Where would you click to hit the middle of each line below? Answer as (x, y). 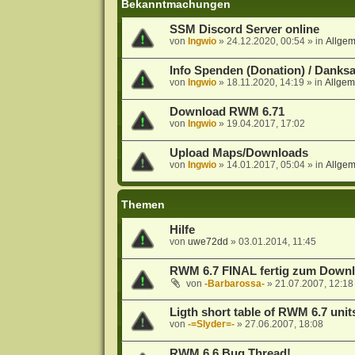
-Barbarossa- (234, 284)
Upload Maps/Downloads (239, 153)
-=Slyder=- (211, 324)
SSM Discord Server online (244, 30)
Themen (143, 205)
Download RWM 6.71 (227, 112)
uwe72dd (208, 242)
